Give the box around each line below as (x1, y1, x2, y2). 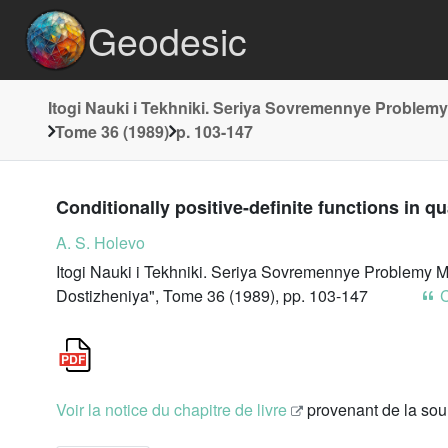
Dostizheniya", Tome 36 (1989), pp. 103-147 (56, 284, 372, 307)
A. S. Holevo (56, 231, 145, 254)
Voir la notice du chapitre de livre (56, 398, 287, 421)
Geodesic (88, 13, 247, 67)
